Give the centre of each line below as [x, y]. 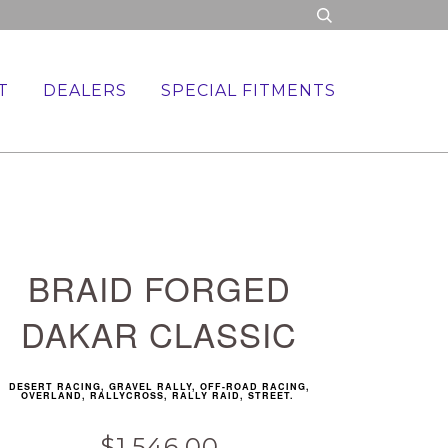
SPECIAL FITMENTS [248, 90]
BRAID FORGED [159, 287]
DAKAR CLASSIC [159, 333]
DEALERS [85, 90]
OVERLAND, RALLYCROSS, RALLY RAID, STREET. [159, 395]
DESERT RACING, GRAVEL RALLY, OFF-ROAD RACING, [159, 386]
